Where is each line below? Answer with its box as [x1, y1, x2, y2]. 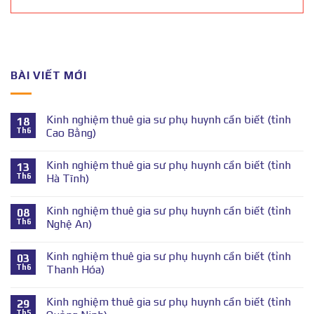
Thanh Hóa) [46, 263, 104, 277]
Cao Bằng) [46, 126, 96, 140]
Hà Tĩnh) [46, 172, 89, 186]
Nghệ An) [46, 217, 92, 231]
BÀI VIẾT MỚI [11, 68, 87, 82]
